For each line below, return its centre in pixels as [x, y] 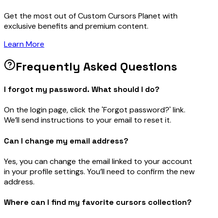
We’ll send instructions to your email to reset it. [88, 120]
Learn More [24, 44]
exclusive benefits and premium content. [76, 26]
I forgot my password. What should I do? [82, 89]
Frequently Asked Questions [96, 66]
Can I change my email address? [66, 141]
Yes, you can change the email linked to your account [98, 161]
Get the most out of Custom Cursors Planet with [91, 16]
